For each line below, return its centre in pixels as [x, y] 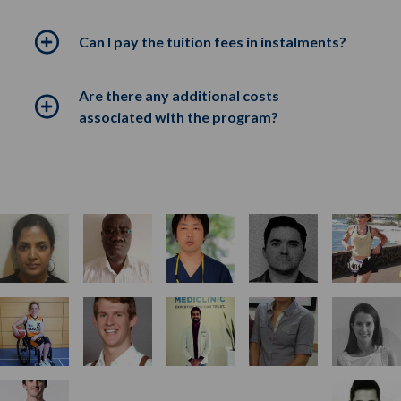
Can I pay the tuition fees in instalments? [213, 42]
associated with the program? [179, 117]
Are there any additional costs [179, 95]
